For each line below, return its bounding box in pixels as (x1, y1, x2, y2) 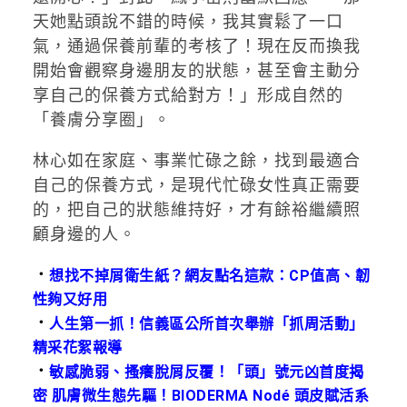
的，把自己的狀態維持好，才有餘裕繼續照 (32, 199, 361, 219)
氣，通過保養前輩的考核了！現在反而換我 (32, 35, 361, 55)
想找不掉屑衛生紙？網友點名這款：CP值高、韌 (49, 266, 371, 284)
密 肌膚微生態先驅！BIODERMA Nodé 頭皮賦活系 (32, 386, 370, 404)
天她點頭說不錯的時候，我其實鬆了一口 (32, 11, 343, 31)
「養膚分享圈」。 (32, 109, 171, 129)
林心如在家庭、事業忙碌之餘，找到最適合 (32, 150, 361, 170)
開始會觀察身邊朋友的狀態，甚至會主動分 (32, 60, 361, 80)
